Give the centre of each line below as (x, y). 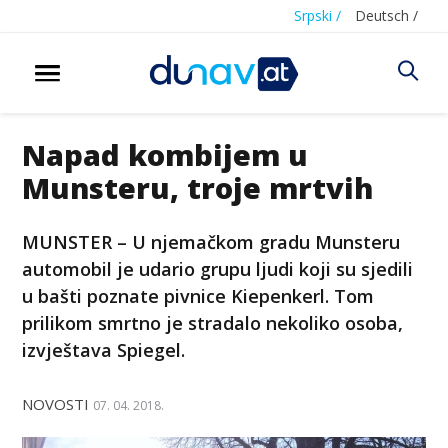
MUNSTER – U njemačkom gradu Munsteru (211, 241)
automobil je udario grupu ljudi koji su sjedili (218, 268)
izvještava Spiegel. (104, 349)
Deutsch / (386, 15)
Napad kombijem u (165, 154)
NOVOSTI (56, 403)
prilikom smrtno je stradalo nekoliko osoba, (213, 322)
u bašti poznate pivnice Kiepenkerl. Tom (198, 295)
